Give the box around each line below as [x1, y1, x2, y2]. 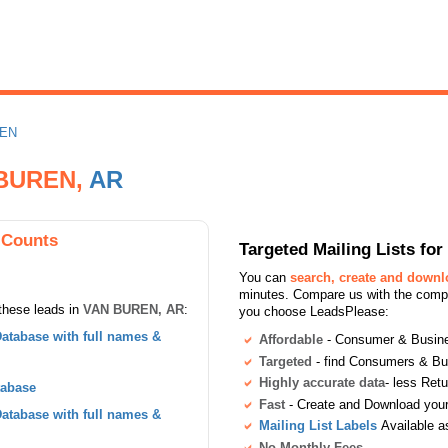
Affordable [259, 332, 323, 347]
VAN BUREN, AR [83, 302, 184, 317]
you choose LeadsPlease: [239, 304, 389, 319]
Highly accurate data [259, 375, 385, 391]
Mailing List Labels [259, 418, 377, 434]
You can [239, 270, 290, 285]
